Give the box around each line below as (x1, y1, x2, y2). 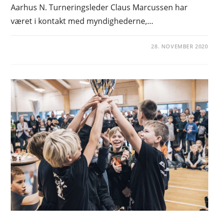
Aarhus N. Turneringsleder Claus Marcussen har (11, 2, 188, 13)
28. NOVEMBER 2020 (151, 43, 208, 50)
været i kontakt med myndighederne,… (11, 16, 154, 27)
